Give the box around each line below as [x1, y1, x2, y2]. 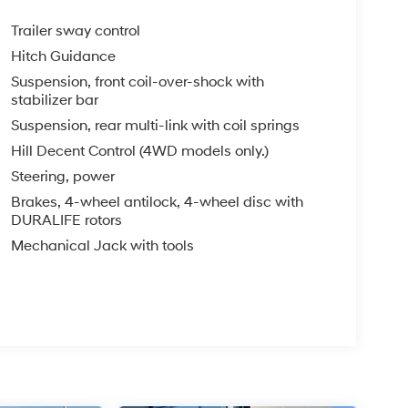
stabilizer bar [10, 91, 98, 110]
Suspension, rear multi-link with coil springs [10, 117, 300, 136]
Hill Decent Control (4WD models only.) [10, 142, 269, 161]
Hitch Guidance [10, 47, 116, 66]
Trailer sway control [10, 22, 140, 41]
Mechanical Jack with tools [10, 237, 194, 256]
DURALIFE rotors [10, 211, 122, 230]
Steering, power [10, 168, 115, 187]
